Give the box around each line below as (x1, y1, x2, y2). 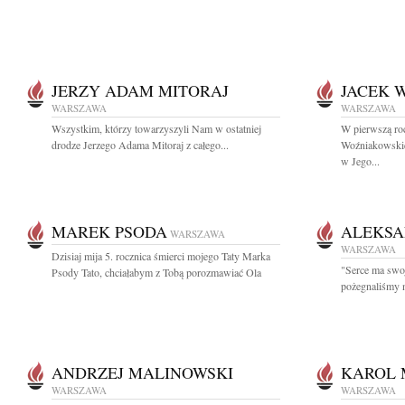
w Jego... (341, 154, 380, 168)
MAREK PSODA (52, 221, 167, 242)
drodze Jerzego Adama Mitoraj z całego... (52, 137, 229, 152)
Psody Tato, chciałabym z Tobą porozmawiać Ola (52, 265, 261, 279)
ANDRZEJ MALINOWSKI (52, 362, 233, 383)
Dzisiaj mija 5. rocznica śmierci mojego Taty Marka (52, 249, 270, 263)
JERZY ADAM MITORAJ (52, 80, 229, 101)
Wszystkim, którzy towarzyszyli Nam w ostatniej (52, 121, 261, 136)
